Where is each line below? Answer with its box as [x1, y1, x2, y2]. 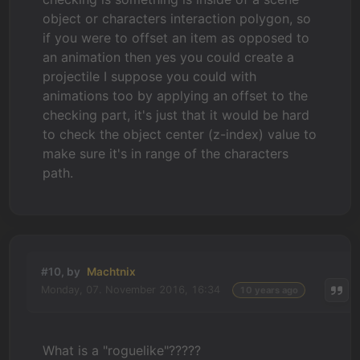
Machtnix [87, 264, 137, 278]
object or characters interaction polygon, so [43, 10, 312, 27]
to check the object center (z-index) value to [43, 125, 317, 142]
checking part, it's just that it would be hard [43, 106, 310, 123]
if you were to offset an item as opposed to [43, 29, 310, 46]
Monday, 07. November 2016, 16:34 [41, 284, 221, 297]
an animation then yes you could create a [43, 48, 295, 65]
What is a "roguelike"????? [43, 342, 202, 358]
